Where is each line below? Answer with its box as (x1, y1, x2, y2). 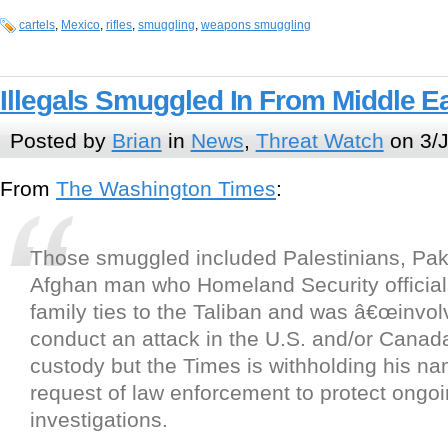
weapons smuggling (201, 18, 311, 33)
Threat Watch (255, 128, 384, 152)
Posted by (9, 128, 112, 152)
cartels (19, 18, 55, 33)
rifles (106, 18, 132, 33)
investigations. (30, 408, 168, 432)
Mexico (61, 18, 100, 33)
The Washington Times (56, 177, 276, 201)
